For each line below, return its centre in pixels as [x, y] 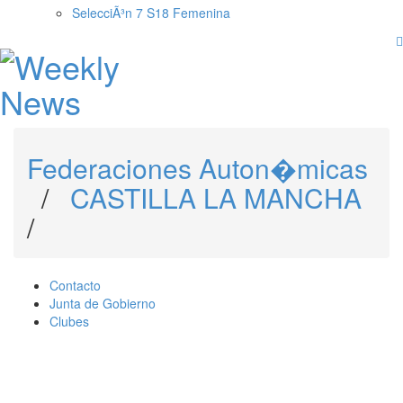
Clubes [69, 322]
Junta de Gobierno [103, 304]
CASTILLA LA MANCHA [216, 198]
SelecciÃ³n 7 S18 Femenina [151, 13]
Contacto [75, 286]
